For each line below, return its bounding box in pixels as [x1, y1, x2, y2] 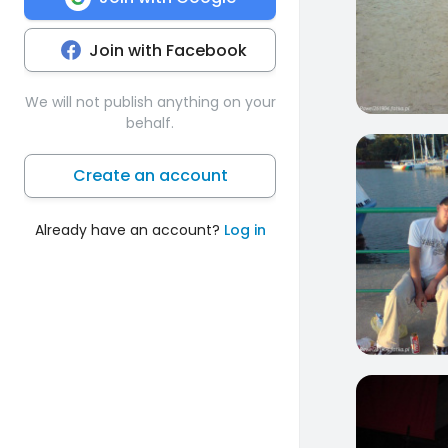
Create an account [72, 163, 228, 187]
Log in [223, 219, 266, 240]
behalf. [126, 112, 174, 133]
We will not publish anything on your [24, 91, 276, 112]
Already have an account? [34, 219, 224, 240]
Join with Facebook [89, 38, 247, 62]
